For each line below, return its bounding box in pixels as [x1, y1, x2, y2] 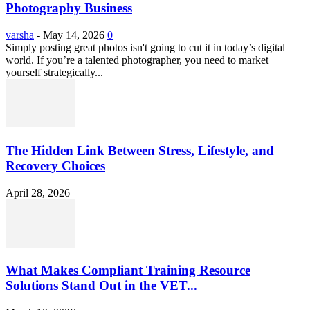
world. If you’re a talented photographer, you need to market [6, 54, 268, 66]
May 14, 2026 [43, 29, 104, 42]
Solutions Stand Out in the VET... [6, 278, 197, 293]
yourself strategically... [6, 66, 103, 79]
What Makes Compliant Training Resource [6, 263, 250, 278]
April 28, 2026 [6, 186, 70, 199]
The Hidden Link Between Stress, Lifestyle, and [6, 143, 274, 158]
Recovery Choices [6, 158, 105, 173]
